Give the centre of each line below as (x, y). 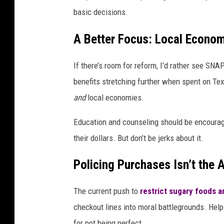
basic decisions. (101, 12)
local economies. (115, 97)
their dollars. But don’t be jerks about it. (138, 138)
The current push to (107, 191)
